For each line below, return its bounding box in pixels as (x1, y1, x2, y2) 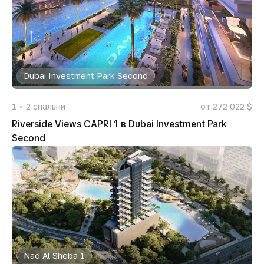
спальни (33, 101, 65, 111)
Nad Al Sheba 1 (24, 250, 85, 260)
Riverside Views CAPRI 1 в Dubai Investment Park (12, 118, 227, 130)
